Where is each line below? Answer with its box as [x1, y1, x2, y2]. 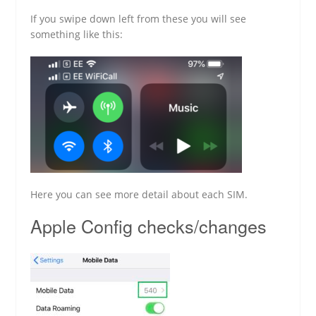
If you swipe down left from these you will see [30, 11, 247, 25]
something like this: [30, 27, 123, 41]
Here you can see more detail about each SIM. [30, 187, 248, 201]
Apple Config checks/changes [30, 212, 267, 238]
